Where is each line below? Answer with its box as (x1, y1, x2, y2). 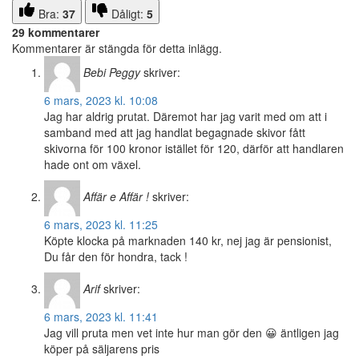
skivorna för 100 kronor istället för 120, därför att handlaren (44, 140, 344, 157)
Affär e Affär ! (83, 188, 149, 205)
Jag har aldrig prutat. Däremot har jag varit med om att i (44, 108, 327, 125)
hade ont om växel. (44, 156, 141, 173)
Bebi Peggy (83, 64, 140, 81)
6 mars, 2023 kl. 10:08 (44, 92, 158, 109)
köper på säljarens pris (44, 341, 159, 357)
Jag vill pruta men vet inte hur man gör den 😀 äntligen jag (44, 325, 339, 341)
